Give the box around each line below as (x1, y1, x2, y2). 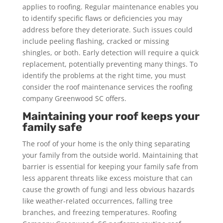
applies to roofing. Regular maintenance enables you (22, 1, 199, 11)
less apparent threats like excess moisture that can (22, 173, 193, 183)
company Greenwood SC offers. (22, 93, 126, 103)
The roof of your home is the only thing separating (22, 138, 190, 148)
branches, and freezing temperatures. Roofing (22, 207, 177, 217)
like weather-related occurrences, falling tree (22, 196, 173, 206)
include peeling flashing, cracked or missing (22, 36, 169, 46)
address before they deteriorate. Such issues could (22, 24, 193, 34)
